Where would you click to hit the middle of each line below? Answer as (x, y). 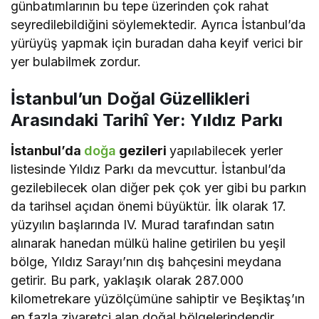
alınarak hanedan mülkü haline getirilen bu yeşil (148, 244)
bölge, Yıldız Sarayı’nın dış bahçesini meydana (146, 262)
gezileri (143, 151)
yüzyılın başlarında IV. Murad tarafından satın (143, 225)
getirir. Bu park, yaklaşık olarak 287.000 (127, 281)
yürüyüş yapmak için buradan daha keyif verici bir (157, 43)
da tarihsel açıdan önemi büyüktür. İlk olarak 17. (149, 206)
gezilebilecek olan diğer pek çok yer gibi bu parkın (159, 188)
